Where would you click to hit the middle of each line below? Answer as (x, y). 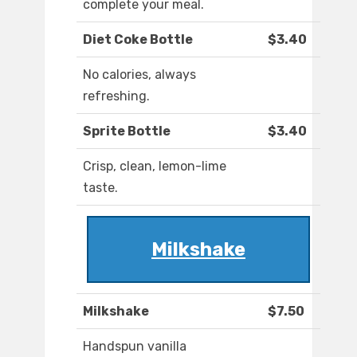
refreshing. (116, 96)
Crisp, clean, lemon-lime (155, 167)
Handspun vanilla (135, 347)
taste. (100, 188)
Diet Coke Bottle (138, 40)
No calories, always (139, 75)
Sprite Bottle (127, 131)
